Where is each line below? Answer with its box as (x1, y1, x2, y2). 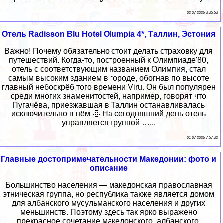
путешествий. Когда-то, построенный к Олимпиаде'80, (9, 56, 208, 65)
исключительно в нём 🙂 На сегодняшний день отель (11, 110, 206, 118)
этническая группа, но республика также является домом (3, 190, 214, 199)
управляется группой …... (61, 118, 156, 127)
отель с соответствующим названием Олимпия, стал (11, 65, 206, 74)
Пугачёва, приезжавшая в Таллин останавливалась (12, 101, 205, 110)
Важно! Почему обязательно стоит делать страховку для (4, 47, 213, 56)
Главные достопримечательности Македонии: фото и (1, 155, 216, 164)
